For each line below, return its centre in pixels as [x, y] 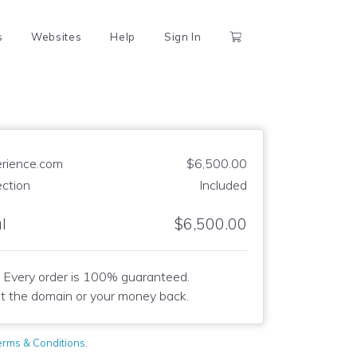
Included [223, 185]
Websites [57, 37]
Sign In [182, 37]
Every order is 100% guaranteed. [96, 277]
